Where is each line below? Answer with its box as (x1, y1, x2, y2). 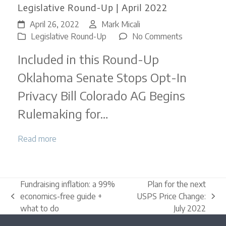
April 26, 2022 (29, 19, 79, 29)
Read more (17, 133, 56, 144)
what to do (20, 203, 61, 213)
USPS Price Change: (137, 191, 206, 201)
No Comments (132, 31, 183, 41)
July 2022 (174, 203, 206, 213)
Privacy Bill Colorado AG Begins (17, 87, 185, 103)
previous (11, 196, 41, 207)
